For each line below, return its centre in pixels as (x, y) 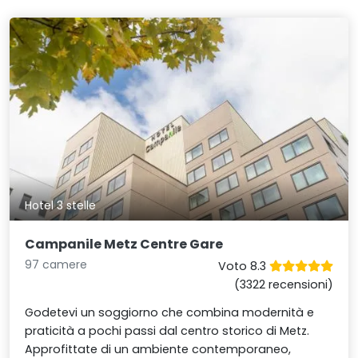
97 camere (56, 264)
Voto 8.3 (243, 266)
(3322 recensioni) (283, 284)
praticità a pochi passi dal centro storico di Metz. (167, 330)
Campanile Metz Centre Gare (124, 244)
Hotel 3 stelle (61, 206)
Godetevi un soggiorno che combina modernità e (170, 312)
